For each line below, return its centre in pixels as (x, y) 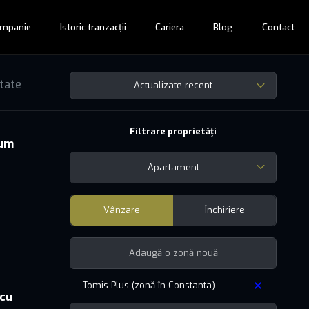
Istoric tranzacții (93, 27)
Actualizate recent (173, 85)
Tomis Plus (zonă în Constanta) (149, 285)
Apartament (173, 167)
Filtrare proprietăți (173, 131)
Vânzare (122, 210)
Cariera (170, 27)
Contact (278, 27)
